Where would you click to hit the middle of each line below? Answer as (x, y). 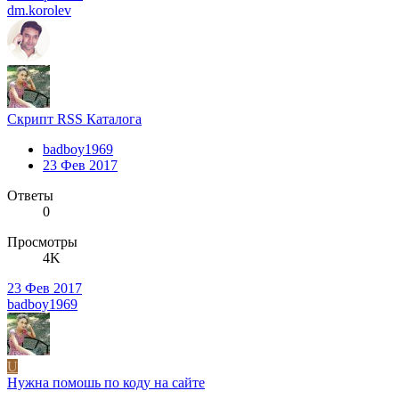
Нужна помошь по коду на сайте (106, 382)
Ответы (30, 195)
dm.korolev (39, 10)
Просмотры (42, 241)
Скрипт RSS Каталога (74, 118)
